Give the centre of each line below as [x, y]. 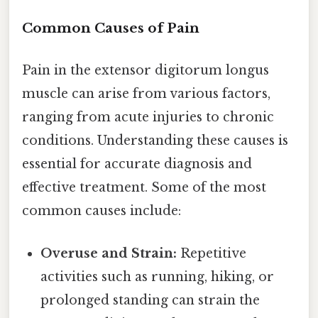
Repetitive [212, 253]
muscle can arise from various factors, [146, 94]
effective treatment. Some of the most [144, 188]
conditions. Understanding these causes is [155, 141]
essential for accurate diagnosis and [137, 164]
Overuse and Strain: [109, 253]
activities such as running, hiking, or [158, 276]
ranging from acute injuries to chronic [148, 117]
